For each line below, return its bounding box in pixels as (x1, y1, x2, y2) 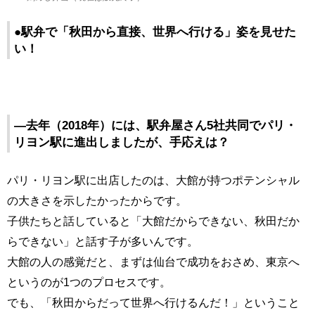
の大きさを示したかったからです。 (7, 194, 187, 207)
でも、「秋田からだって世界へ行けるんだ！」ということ (7, 296, 300, 309)
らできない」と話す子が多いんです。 (7, 235, 198, 248)
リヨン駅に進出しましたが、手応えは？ (14, 135, 229, 150)
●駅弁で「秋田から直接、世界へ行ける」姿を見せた (14, 25, 296, 39)
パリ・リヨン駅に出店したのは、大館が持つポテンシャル (7, 174, 300, 187)
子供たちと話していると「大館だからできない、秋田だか (7, 214, 300, 228)
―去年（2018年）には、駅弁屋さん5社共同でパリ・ (14, 118, 297, 133)
